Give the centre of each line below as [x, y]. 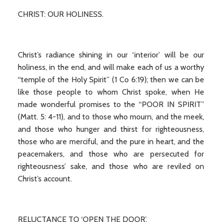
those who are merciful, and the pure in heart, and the [111, 141]
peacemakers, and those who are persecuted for [111, 154]
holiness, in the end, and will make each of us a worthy [111, 67]
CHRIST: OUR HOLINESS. [60, 14]
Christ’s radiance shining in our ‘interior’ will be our [111, 55]
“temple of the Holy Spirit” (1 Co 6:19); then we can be [111, 80]
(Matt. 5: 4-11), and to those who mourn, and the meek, [111, 117]
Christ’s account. [45, 179]
